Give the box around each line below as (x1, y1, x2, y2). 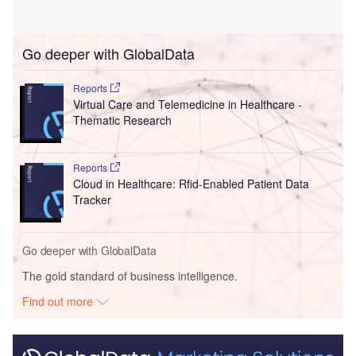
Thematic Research (72, 112, 172, 129)
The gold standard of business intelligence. (22, 268, 238, 284)
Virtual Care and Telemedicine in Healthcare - (72, 96, 302, 113)
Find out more (22, 293, 97, 310)
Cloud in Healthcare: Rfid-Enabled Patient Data (72, 176, 309, 192)
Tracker (72, 192, 111, 208)
